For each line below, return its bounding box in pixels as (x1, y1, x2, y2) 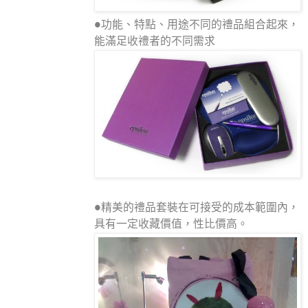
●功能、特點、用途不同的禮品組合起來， (93, 19, 299, 31)
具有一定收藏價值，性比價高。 (93, 219, 248, 230)
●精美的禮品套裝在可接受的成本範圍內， (93, 202, 299, 214)
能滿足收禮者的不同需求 (93, 36, 215, 47)
